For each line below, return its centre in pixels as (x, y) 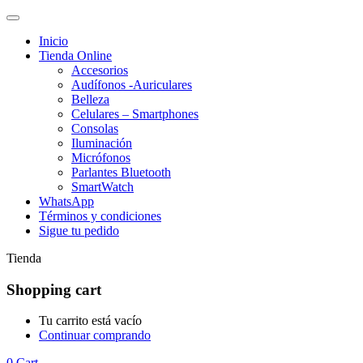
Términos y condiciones (100, 216)
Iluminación (102, 143)
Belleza (90, 99)
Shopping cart (54, 289)
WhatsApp (66, 201)
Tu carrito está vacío (90, 321)
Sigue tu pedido (79, 231)
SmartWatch (102, 187)
